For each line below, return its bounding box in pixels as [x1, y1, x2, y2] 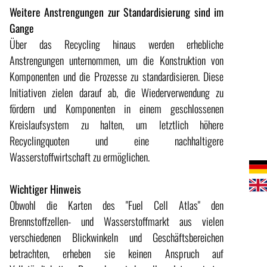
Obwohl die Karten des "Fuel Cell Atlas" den [10, 197, 224, 213]
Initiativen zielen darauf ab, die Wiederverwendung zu [10, 85, 224, 101]
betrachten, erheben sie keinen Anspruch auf [10, 246, 224, 262]
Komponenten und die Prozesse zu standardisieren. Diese [10, 69, 224, 85]
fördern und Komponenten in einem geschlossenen [10, 101, 224, 117]
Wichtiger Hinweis [10, 181, 81, 197]
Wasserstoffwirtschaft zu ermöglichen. [10, 149, 150, 165]
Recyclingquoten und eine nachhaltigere [10, 133, 224, 149]
